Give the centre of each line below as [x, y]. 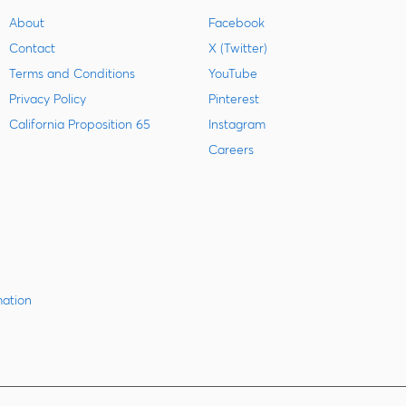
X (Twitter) [237, 48]
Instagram [237, 125]
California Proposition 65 [80, 125]
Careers [231, 150]
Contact [33, 48]
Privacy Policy [48, 99]
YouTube [232, 74]
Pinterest [233, 99]
